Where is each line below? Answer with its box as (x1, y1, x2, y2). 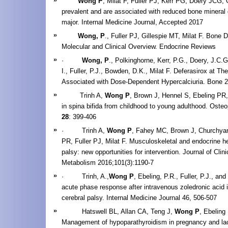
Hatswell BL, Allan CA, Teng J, (62, 207, 175, 215)
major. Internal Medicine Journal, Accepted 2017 (62, 18, 215, 26)
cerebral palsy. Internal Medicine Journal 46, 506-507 (62, 193, 217, 202)
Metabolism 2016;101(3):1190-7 (62, 158, 154, 166)
